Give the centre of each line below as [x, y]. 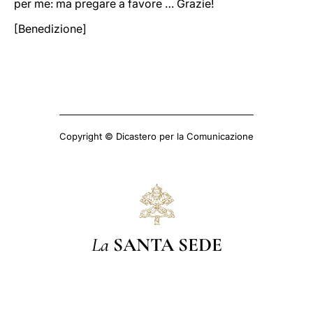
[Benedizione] [50, 29]
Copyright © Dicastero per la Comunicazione [156, 136]
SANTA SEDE [167, 245]
